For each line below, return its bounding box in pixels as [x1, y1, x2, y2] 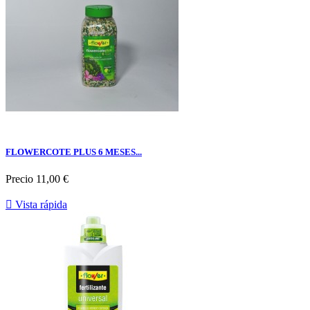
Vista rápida [12, 199, 67, 211]
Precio [6, 173, 33, 185]
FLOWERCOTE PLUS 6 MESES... [6, 147, 142, 158]
